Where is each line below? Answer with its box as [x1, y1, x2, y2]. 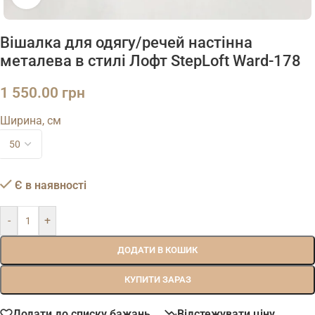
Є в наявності [14, 178, 86, 192]
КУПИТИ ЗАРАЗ [124, 274, 191, 285]
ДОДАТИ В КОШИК [117, 244, 198, 255]
